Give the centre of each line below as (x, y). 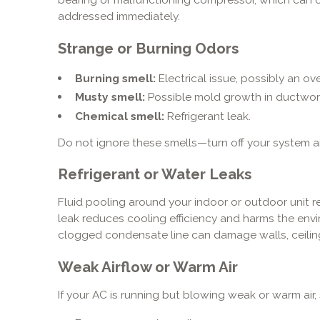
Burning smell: (115, 78)
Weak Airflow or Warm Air (147, 267)
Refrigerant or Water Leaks (154, 175)
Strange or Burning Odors (148, 48)
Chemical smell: (119, 116)
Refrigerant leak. (207, 116)
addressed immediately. (119, 16)
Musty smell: (110, 97)
